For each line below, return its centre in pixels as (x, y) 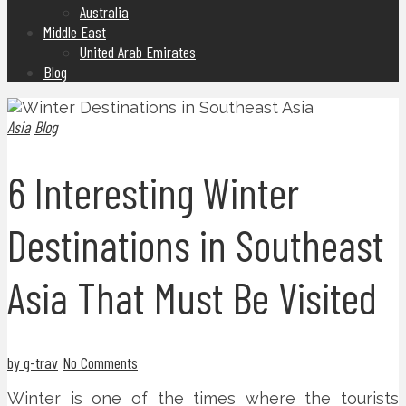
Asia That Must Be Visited (192, 298)
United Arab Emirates (138, 52)
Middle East (75, 32)
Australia (104, 12)
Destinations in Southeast (196, 245)
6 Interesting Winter (153, 193)
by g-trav (33, 363)
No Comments (100, 363)
